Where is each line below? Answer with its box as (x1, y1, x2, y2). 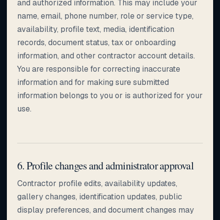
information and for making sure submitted (17, 77, 169, 87)
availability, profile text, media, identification (17, 24, 174, 34)
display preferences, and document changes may (17, 204, 194, 215)
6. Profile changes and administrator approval (17, 158, 193, 172)
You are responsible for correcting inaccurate (17, 63, 180, 74)
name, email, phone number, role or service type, (17, 10, 193, 21)
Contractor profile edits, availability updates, (17, 178, 177, 189)
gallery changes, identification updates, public (17, 191, 182, 202)
